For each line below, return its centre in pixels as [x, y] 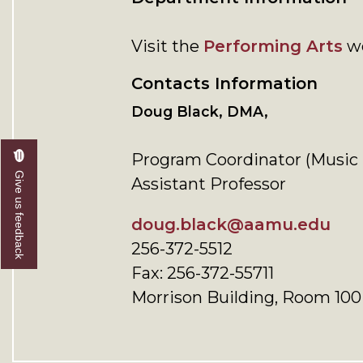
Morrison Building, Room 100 [246, 297]
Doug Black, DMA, [200, 111]
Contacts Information [224, 83]
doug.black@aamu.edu [231, 224]
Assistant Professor [209, 184]
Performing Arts [273, 46]
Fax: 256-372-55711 [203, 273]
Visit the [167, 46]
